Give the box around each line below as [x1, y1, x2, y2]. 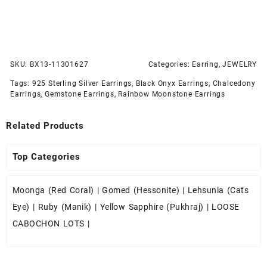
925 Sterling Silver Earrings [32, 79, 132, 88]
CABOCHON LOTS [13, 218, 85, 228]
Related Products [6, 120, 84, 131]
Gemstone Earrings [45, 89, 114, 98]
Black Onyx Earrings [135, 79, 209, 88]
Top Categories [13, 151, 80, 163]
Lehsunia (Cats [187, 185, 249, 195]
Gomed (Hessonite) [102, 185, 180, 195]
